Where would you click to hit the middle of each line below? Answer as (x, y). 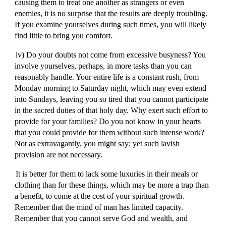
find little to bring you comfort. (64, 36)
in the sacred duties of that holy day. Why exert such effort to (111, 110)
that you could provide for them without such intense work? (110, 132)
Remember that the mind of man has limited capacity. (99, 207)
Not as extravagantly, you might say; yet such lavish (97, 144)
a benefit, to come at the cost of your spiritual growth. (100, 196)
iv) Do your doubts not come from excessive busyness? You (110, 55)
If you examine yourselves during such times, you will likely (111, 24)
